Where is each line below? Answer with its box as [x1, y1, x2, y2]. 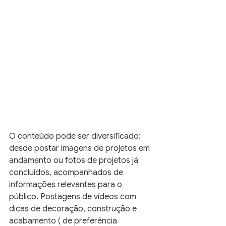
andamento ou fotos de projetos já [9, 155, 140, 166]
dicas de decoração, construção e [9, 204, 139, 214]
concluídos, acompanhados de [9, 167, 125, 178]
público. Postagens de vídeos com [9, 192, 138, 202]
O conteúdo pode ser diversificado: [9, 131, 143, 142]
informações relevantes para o [9, 180, 124, 190]
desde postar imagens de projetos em [9, 143, 152, 154]
